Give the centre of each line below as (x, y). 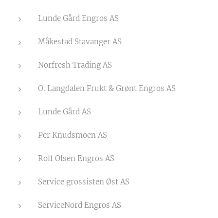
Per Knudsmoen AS (73, 135)
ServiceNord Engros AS (80, 205)
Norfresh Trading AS (75, 65)
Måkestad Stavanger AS (80, 42)
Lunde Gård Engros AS (78, 18)
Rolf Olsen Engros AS (76, 158)
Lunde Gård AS (64, 112)
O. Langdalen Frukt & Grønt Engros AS (107, 88)
